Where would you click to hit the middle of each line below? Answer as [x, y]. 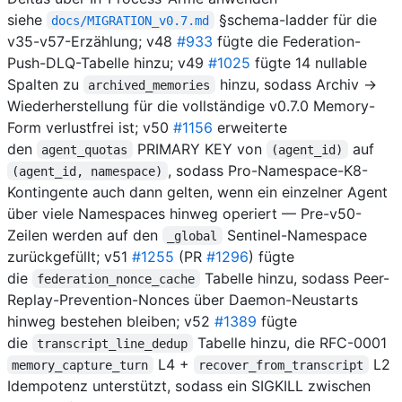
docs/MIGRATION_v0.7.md [131, 20]
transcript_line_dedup [113, 343]
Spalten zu [45, 84]
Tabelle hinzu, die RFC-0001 [289, 342]
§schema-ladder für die [297, 19]
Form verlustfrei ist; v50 [90, 127]
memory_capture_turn [80, 365]
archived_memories [149, 85]
